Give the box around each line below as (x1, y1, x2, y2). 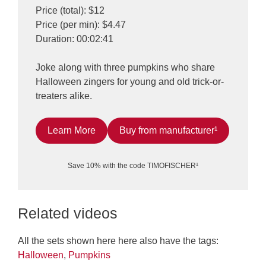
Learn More (47, 125, 96, 136)
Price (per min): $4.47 (36, 20, 126, 30)
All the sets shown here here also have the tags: (18, 236, 218, 246)
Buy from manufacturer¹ (119, 125, 217, 136)
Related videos (18, 205, 118, 222)
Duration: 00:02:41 (36, 34, 113, 45)
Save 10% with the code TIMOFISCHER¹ (68, 161, 198, 170)
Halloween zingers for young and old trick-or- (36, 77, 224, 87)
